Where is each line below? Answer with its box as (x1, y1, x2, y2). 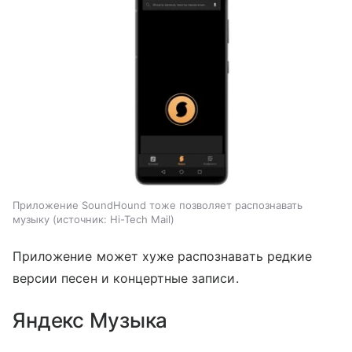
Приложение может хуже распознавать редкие (13, 247, 312, 264)
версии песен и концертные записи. (13, 269, 243, 286)
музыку (13, 212, 49, 225)
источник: (57, 212, 107, 225)
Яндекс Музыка (13, 307, 168, 332)
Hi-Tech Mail (110, 212, 170, 225)
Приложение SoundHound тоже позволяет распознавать (13, 198, 302, 211)
